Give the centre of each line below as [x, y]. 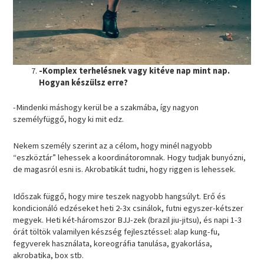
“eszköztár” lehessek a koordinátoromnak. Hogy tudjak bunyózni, [130, 158]
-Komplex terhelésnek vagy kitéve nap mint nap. [135, 70]
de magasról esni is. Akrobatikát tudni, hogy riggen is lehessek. [126, 169]
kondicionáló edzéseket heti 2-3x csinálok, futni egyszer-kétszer [128, 208]
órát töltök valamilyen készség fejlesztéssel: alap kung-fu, [117, 231]
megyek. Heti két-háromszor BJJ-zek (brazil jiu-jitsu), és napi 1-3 [128, 220]
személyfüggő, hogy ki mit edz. [70, 119]
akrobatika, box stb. [49, 255]
